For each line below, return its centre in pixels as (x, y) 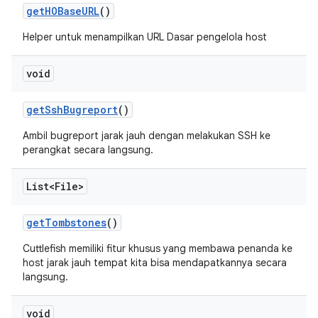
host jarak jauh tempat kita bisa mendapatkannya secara (155, 263)
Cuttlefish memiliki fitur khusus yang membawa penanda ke (158, 248)
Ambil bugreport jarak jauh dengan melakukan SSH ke (147, 136)
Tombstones (76, 223)
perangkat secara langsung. (88, 150)
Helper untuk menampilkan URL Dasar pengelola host (145, 37)
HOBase (63, 11)
